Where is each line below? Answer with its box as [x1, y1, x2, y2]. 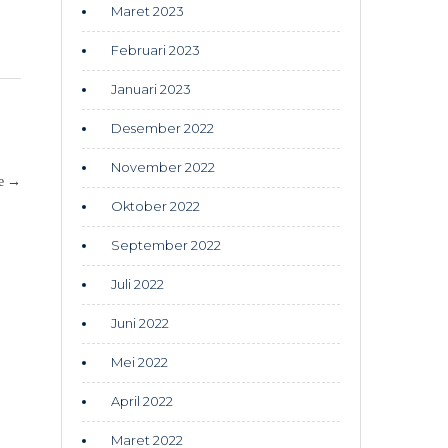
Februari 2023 [111, 42, 200, 58]
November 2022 [111, 159, 215, 175]
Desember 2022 [111, 120, 214, 136]
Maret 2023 [111, 3, 184, 19]
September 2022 [111, 237, 221, 253]
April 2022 [111, 393, 173, 409]
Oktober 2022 [111, 198, 200, 214]
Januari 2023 [111, 81, 191, 97]
